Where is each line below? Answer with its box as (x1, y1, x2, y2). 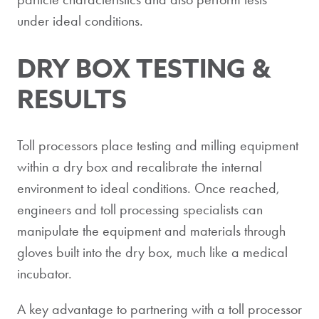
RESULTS (17, 82, 127, 115)
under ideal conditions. (17, 11, 143, 29)
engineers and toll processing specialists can (17, 201, 263, 219)
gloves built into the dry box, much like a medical (17, 244, 288, 261)
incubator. (17, 265, 72, 283)
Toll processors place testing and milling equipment (17, 137, 298, 155)
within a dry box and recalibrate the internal (17, 158, 262, 176)
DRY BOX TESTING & (17, 51, 271, 84)
